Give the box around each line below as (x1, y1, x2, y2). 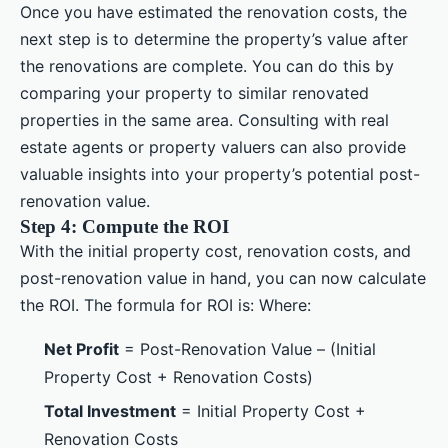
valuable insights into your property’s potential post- (20, 163, 420, 184)
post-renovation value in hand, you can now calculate (20, 267, 426, 288)
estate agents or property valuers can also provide (20, 136, 406, 157)
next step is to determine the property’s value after (20, 28, 408, 49)
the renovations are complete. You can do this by (20, 55, 394, 76)
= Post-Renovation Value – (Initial (119, 338, 376, 359)
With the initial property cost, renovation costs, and (20, 240, 411, 261)
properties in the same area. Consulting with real (20, 109, 389, 130)
